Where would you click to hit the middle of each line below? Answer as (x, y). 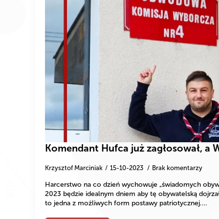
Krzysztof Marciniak (74, 168)
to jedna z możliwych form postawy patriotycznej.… (126, 203)
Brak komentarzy (177, 168)
